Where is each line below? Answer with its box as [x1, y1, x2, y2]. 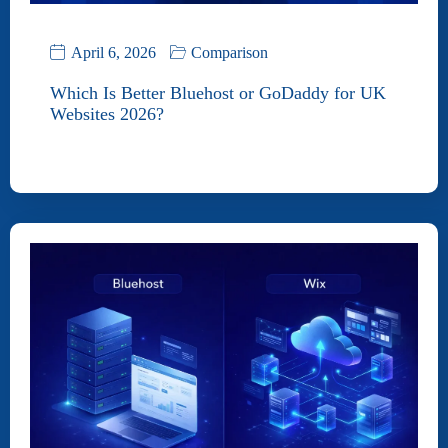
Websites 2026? [50, 103, 164, 124]
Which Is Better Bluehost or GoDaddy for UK [50, 82, 386, 103]
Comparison [191, 43, 268, 61]
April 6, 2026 [71, 43, 156, 61]
